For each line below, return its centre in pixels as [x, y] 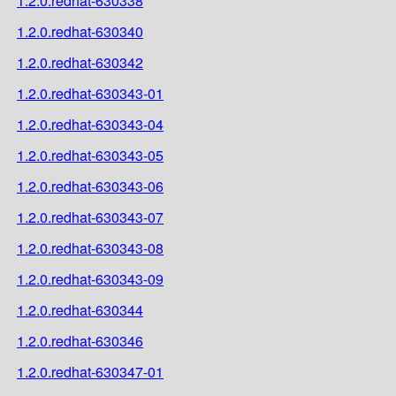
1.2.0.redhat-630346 [80, 340]
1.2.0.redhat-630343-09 [90, 278]
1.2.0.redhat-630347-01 [90, 371]
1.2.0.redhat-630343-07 [90, 217]
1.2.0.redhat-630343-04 [90, 124]
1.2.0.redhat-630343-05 [90, 155]
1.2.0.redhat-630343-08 [90, 247]
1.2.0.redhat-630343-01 [90, 93]
